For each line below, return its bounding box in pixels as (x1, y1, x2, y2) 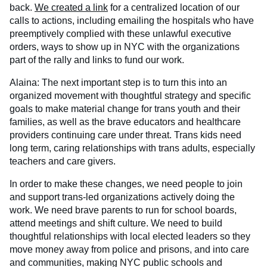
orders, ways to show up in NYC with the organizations (10, 41, 240, 52)
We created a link (35, 2, 108, 13)
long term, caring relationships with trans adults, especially (10, 142, 255, 153)
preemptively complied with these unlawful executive (10, 28, 231, 39)
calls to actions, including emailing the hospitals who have (10, 15, 254, 26)
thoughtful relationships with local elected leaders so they (10, 231, 250, 241)
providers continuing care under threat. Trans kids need (10, 129, 241, 140)
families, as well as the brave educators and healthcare (10, 116, 241, 127)
